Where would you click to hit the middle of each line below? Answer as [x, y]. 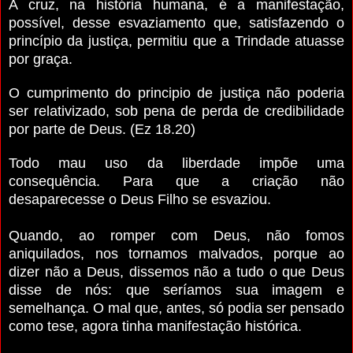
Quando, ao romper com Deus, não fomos [176, 235]
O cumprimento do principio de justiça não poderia [176, 93]
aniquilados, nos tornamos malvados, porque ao [176, 253]
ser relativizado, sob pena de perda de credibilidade [176, 111]
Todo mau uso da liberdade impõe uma [176, 163]
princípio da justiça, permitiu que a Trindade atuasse [176, 41]
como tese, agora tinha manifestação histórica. [155, 326]
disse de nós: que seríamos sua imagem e [176, 290]
